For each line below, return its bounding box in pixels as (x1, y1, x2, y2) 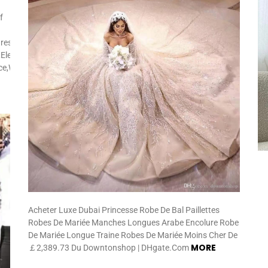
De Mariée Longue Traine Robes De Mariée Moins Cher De (28, 230, 238, 240)
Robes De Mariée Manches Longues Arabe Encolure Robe (28, 218, 239, 228)
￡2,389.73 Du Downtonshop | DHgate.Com (28, 243, 191, 253)
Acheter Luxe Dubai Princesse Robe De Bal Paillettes (28, 205, 220, 215)
